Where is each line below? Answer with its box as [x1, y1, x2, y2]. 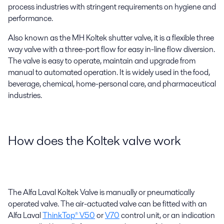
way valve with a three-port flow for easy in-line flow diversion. [8, 43, 215, 55]
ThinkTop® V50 [42, 209, 95, 221]
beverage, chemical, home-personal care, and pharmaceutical [8, 78, 216, 89]
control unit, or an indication [119, 209, 215, 221]
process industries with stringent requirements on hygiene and [8, 1, 216, 12]
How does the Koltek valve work [8, 131, 181, 149]
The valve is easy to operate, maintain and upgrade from [8, 55, 195, 66]
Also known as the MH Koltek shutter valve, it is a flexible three [8, 32, 214, 43]
